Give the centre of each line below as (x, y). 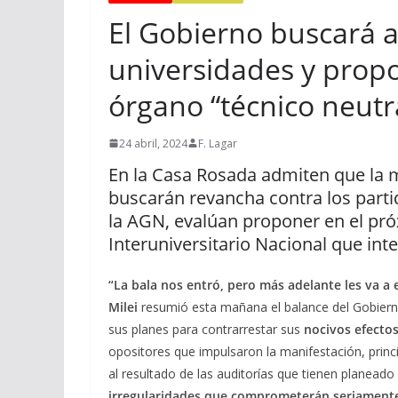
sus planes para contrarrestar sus (206, 329)
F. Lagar (218, 143)
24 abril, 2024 (153, 143)
